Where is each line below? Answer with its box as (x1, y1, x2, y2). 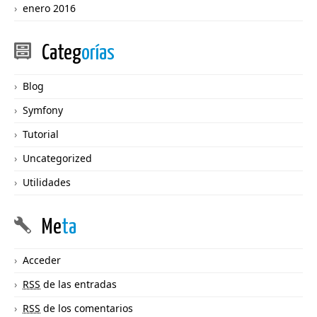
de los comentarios (40, 301, 133, 316)
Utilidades (23, 175, 71, 190)
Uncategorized (23, 151, 92, 166)
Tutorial (23, 127, 59, 142)
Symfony (23, 103, 63, 117)
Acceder (23, 253, 61, 267)
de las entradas (40, 277, 117, 292)
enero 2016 (23, 1, 76, 16)
